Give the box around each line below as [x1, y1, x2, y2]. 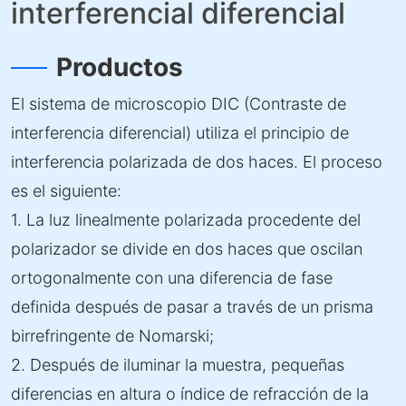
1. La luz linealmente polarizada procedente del [11, 210, 361, 229]
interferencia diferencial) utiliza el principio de [11, 123, 349, 142]
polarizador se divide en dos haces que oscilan [11, 239, 362, 258]
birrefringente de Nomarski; [11, 326, 214, 345]
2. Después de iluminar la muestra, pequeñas [11, 355, 344, 374]
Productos [56, 52, 183, 82]
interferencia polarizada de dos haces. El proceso [11, 152, 382, 171]
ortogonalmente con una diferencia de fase [11, 268, 333, 287]
